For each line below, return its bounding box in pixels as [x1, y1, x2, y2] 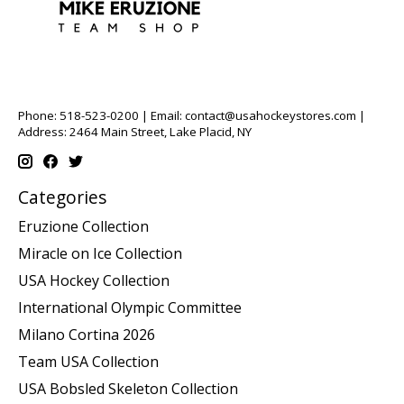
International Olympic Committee [18, 297, 242, 317]
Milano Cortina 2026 [18, 324, 155, 344]
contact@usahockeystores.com [185, 106, 356, 124]
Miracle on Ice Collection [18, 243, 182, 263]
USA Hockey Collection [18, 270, 170, 290]
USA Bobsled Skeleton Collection [18, 378, 238, 399]
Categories [18, 185, 106, 210]
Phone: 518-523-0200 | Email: [18, 106, 185, 124]
